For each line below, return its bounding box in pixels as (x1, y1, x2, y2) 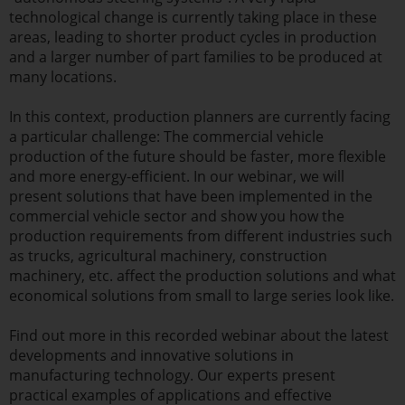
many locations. (9, 66, 117, 87)
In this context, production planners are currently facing (9, 106, 391, 127)
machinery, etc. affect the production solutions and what (9, 265, 396, 286)
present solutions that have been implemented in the (9, 185, 372, 206)
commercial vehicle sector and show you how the (9, 205, 344, 226)
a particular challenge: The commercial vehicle (9, 126, 324, 146)
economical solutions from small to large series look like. (9, 285, 394, 306)
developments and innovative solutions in (9, 345, 294, 366)
